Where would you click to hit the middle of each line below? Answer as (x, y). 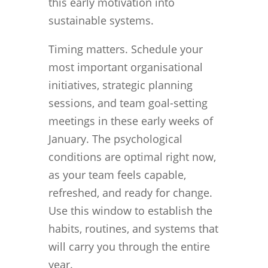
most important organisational (125, 67)
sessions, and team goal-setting (128, 103)
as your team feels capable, (117, 174)
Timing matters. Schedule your (125, 49)
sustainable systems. (101, 20)
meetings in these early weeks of (130, 121)
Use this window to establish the (130, 210)
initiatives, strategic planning (120, 85)
